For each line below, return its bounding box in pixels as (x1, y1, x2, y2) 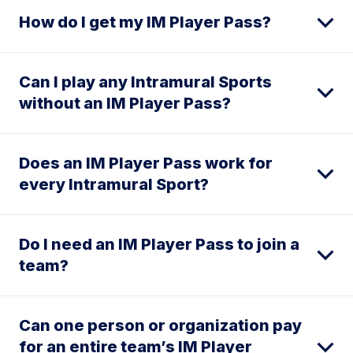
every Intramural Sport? (19, 175, 209, 195)
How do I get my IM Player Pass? (19, 13, 271, 32)
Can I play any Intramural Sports (19, 72, 272, 92)
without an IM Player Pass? (19, 94, 231, 113)
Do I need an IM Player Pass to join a (19, 235, 299, 255)
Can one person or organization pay (19, 316, 302, 336)
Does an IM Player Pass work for (19, 154, 273, 173)
